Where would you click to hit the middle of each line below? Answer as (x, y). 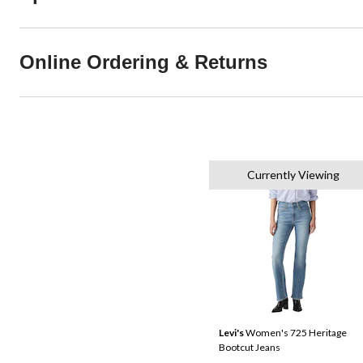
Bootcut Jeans (250, 347)
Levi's (231, 333)
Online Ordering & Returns (143, 62)
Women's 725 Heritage (295, 333)
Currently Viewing (293, 175)
